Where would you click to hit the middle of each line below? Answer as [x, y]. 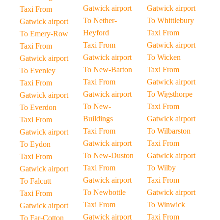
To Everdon [38, 107]
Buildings [98, 119]
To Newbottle [105, 192]
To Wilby [161, 168]
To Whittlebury [170, 20]
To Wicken [164, 57]
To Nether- [100, 20]
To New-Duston [109, 155]
